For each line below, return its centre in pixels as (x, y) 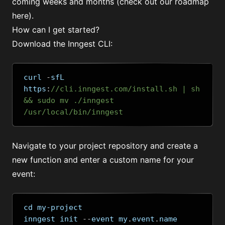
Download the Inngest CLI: (62, 44)
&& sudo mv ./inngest (69, 101)
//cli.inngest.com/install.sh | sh (125, 89)
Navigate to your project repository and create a (105, 146)
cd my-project (53, 208)
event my (109, 219)
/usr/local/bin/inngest (73, 112)
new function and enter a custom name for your (103, 160)
